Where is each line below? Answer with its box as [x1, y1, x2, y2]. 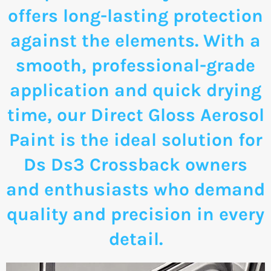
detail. [108, 227, 163, 250]
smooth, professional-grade [16, 54, 255, 76]
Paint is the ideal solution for [8, 128, 263, 151]
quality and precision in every [7, 203, 264, 225]
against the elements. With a [10, 29, 261, 51]
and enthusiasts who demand [6, 178, 265, 200]
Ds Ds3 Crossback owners [24, 153, 247, 175]
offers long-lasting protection [8, 4, 263, 27]
